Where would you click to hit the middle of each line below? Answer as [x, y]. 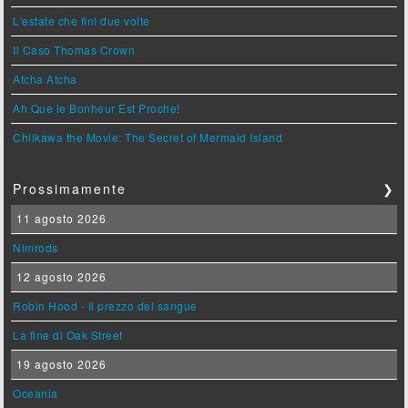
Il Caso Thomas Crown [74, 50]
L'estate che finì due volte [82, 21]
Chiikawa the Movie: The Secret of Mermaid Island [148, 138]
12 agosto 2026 [60, 277]
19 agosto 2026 [60, 364]
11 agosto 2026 [60, 219]
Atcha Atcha [45, 79]
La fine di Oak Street [68, 335]
